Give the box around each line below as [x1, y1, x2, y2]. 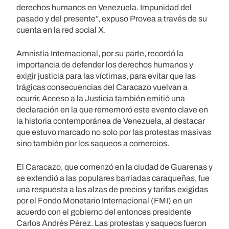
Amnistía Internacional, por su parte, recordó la [16, 49, 184, 58]
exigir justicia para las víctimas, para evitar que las [16, 71, 196, 80]
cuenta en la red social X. [16, 25, 106, 34]
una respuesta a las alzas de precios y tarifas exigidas [16, 185, 208, 194]
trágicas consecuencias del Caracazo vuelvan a [16, 82, 188, 91]
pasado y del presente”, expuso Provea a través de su [16, 14, 207, 23]
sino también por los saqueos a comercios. [16, 139, 169, 148]
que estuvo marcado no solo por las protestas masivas [16, 127, 211, 136]
